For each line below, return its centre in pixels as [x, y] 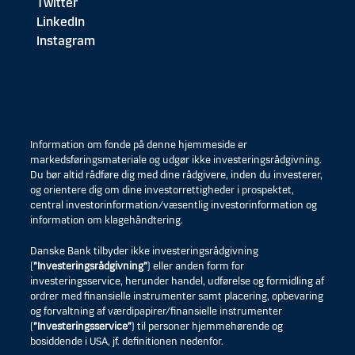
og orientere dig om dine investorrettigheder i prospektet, [162, 191]
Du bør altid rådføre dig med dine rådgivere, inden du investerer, [176, 176]
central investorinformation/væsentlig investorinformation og [174, 206]
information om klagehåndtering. [107, 221]
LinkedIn [61, 22]
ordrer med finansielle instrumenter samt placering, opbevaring [177, 297]
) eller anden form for [196, 267]
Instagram [66, 41]
